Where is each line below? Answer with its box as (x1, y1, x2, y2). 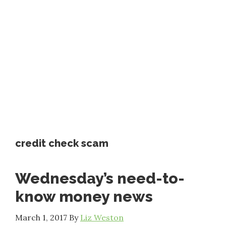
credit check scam (15, 137, 108, 149)
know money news (15, 188, 153, 205)
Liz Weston (80, 212, 124, 222)
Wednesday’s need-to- (15, 169, 185, 187)
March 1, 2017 (15, 212, 67, 222)
